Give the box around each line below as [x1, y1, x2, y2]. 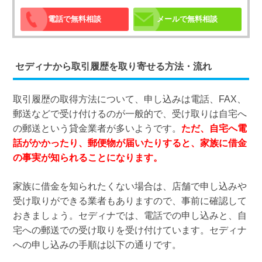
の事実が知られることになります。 [12, 153, 163, 163]
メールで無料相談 [157, 15, 218, 24]
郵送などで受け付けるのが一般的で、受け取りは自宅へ [12, 109, 247, 119]
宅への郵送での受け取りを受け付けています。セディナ [12, 225, 247, 236]
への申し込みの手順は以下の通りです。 [12, 240, 181, 250]
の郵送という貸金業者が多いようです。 [12, 123, 181, 134]
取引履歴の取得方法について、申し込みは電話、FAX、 [12, 94, 246, 105]
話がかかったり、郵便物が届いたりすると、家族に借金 [12, 138, 247, 149]
